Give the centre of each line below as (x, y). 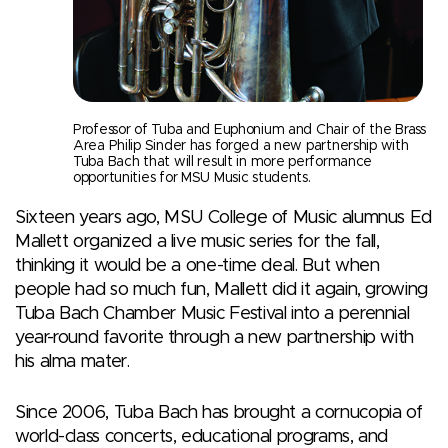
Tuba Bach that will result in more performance (223, 161)
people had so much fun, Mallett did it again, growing (221, 289)
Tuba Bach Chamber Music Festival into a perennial (212, 313)
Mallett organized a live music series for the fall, (197, 241)
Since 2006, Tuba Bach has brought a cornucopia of (219, 412)
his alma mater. (72, 361)
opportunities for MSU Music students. (192, 177)
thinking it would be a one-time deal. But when (197, 265)
